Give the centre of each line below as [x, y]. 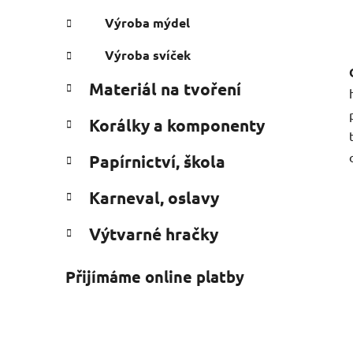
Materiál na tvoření [165, 88]
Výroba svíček [148, 54]
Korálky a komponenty [177, 124]
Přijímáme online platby [155, 276]
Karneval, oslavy [154, 197]
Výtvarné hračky [154, 233]
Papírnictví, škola [157, 161]
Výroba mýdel [147, 22]
